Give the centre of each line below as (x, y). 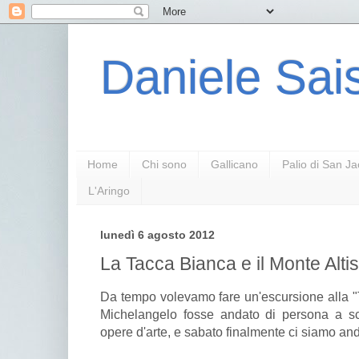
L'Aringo (109, 191)
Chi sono (164, 165)
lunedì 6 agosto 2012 (157, 235)
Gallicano (234, 165)
